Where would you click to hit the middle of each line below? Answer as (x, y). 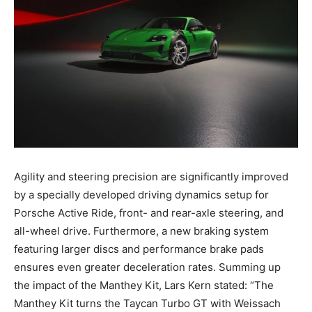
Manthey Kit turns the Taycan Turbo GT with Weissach (147, 303)
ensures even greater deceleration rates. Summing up (147, 267)
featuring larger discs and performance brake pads (139, 249)
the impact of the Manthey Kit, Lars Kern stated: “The (144, 285)
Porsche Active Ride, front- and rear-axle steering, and (149, 212)
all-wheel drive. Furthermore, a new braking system (141, 231)
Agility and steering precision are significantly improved (151, 176)
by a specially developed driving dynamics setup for (141, 194)
